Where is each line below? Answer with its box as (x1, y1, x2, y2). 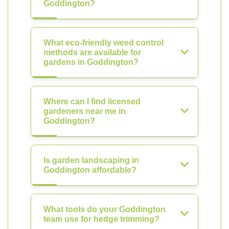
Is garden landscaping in (43, 156, 139, 165)
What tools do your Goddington (43, 205, 166, 214)
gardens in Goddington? (43, 58, 139, 66)
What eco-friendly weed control (43, 38, 164, 47)
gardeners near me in (43, 107, 126, 116)
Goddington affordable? (43, 166, 136, 174)
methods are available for (43, 48, 141, 57)
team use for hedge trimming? (43, 215, 159, 223)
